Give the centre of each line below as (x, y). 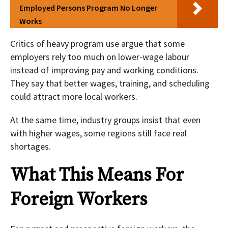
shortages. (31, 147)
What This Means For (97, 176)
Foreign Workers (79, 200)
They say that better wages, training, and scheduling (110, 83)
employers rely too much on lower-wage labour (100, 57)
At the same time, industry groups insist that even (105, 120)
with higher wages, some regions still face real (98, 133)
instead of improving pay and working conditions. (104, 70)
